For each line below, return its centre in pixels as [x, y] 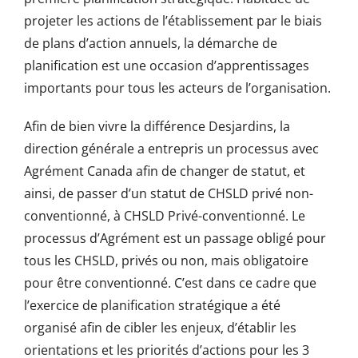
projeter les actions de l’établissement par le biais [173, 21]
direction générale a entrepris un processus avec [171, 149]
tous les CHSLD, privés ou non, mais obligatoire [166, 261]
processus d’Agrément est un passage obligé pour [175, 239]
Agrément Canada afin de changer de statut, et [164, 171]
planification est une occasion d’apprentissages [166, 66]
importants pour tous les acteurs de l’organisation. [177, 88]
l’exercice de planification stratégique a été [152, 306]
